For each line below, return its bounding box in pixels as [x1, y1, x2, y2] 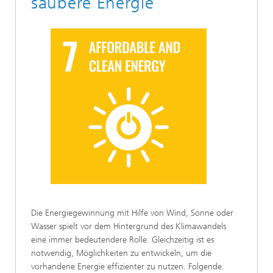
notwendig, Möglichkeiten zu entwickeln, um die [31, 247, 211, 258]
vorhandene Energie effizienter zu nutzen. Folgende [31, 261, 222, 272]
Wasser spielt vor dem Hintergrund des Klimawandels [31, 221, 226, 232]
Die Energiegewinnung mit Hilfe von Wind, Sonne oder [31, 207, 233, 218]
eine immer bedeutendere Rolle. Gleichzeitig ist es [31, 234, 214, 245]
